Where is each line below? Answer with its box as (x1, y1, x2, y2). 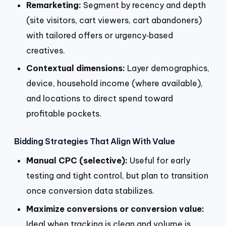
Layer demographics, (125, 63, 209, 74)
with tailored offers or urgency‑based (26, 30, 173, 40)
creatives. (26, 45, 65, 55)
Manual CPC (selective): (26, 155, 128, 166)
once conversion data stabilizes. (26, 186, 154, 196)
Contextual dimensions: (26, 63, 125, 74)
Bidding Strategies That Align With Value (14, 136, 175, 147)
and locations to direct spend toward (26, 93, 173, 104)
